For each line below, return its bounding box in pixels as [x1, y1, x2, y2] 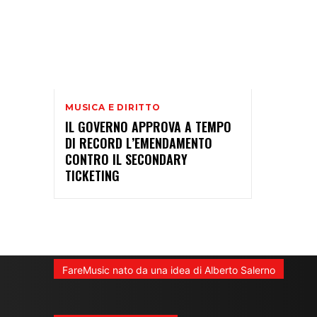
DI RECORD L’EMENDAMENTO [65, 133, 212, 152]
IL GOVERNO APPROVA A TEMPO [65, 117, 231, 136]
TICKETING [65, 166, 120, 185]
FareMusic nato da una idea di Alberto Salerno [62, 263, 275, 276]
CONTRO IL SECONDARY [65, 149, 188, 168]
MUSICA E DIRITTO [65, 101, 161, 113]
